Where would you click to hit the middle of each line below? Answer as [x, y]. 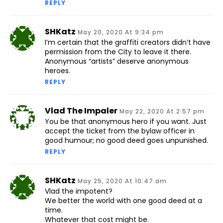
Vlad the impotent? [79, 191]
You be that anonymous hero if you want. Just [126, 122]
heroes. [57, 71]
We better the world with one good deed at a [123, 201]
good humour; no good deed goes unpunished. [126, 141]
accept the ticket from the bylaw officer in [120, 131]
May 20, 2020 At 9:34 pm [121, 32]
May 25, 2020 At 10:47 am [122, 181]
